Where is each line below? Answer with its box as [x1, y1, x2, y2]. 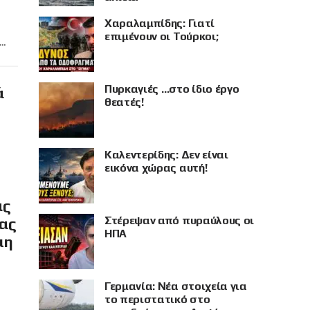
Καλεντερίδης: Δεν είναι [104, 148, 228, 161]
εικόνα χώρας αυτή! [104, 161, 208, 174]
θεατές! [104, 95, 144, 109]
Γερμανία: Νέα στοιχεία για [104, 280, 247, 293]
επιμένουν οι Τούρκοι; [104, 30, 219, 43]
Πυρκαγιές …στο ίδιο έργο [104, 82, 239, 95]
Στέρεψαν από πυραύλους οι [104, 214, 254, 227]
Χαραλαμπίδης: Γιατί [104, 17, 215, 30]
